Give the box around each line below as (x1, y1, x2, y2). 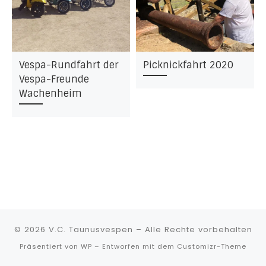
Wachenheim (18, 87, 82, 100)
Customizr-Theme (177, 242, 246, 252)
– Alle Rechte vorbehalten (132, 224, 252, 236)
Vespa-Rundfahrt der (18, 59, 118, 72)
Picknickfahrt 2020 (142, 59, 233, 72)
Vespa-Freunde (18, 73, 89, 86)
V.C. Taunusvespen (48, 224, 133, 236)
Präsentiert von (20, 242, 81, 252)
